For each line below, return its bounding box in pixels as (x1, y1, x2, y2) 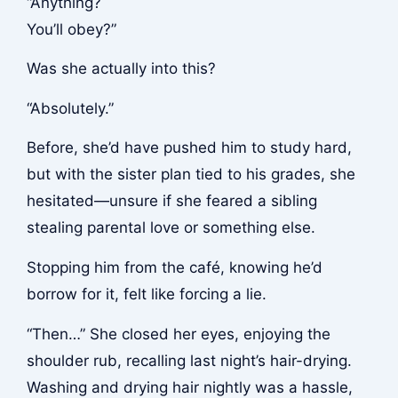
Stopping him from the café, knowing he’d (26, 259, 322, 277)
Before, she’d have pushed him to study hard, (26, 139, 352, 157)
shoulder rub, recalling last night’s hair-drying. (26, 351, 352, 370)
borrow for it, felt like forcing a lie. (26, 285, 267, 304)
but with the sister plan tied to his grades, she (26, 165, 355, 184)
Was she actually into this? (26, 60, 216, 78)
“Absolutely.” (26, 99, 114, 117)
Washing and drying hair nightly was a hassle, (26, 378, 353, 396)
